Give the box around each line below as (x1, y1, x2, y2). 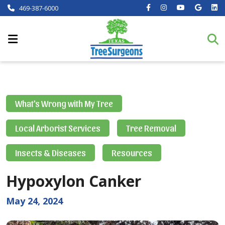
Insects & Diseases (15, 147, 86, 158)
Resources (111, 147, 152, 158)
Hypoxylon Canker (6, 171, 141, 191)
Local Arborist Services (15, 123, 100, 133)
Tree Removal (126, 123, 176, 133)
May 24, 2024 (6, 195, 63, 207)
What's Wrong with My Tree (15, 98, 113, 108)
